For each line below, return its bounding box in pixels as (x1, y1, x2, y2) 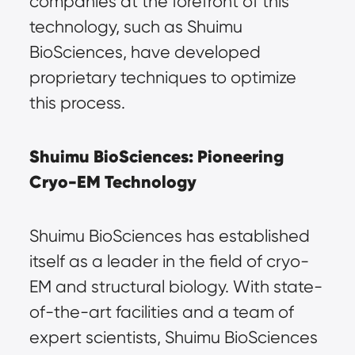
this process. (29, 93, 125, 113)
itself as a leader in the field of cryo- (29, 251, 309, 271)
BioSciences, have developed (29, 42, 261, 62)
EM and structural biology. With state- (29, 277, 323, 296)
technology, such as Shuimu (29, 17, 242, 36)
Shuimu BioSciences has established (29, 226, 310, 246)
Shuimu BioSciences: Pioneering (29, 146, 284, 167)
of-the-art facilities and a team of (29, 302, 294, 322)
